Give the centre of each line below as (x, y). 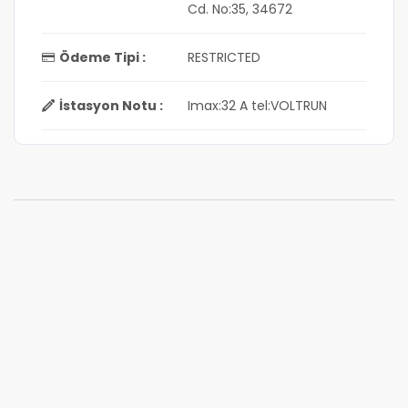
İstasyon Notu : (111, 106)
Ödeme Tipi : (102, 57)
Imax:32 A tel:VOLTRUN (257, 106)
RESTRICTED (224, 57)
